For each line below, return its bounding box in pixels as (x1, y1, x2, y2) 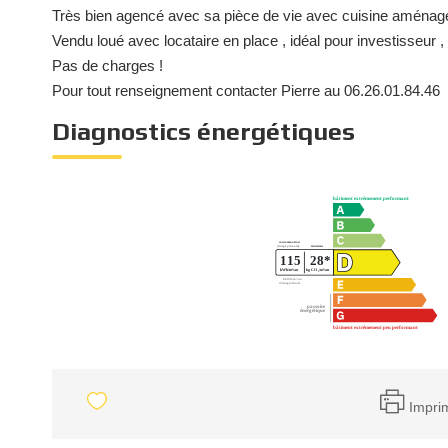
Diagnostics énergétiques (52, 117, 355, 146)
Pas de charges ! (52, 57, 163, 74)
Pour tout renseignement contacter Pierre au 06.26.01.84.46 (52, 82, 440, 99)
